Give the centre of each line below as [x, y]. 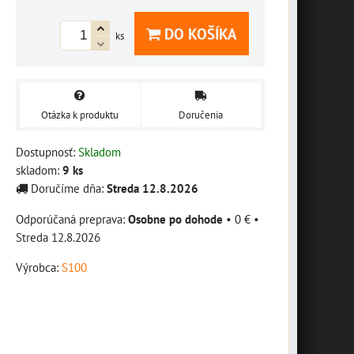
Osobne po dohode [175, 218]
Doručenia [201, 115]
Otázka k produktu [79, 115]
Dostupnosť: [47, 151]
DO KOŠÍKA [199, 34]
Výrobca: [39, 267]
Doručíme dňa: [67, 188]
